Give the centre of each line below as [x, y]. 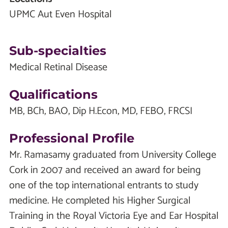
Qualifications [53, 95]
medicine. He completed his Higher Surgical [100, 201]
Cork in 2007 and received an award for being [105, 170]
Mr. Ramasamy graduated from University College [113, 155]
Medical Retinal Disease [58, 68]
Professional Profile [72, 138]
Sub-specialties [58, 51]
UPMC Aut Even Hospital [60, 15]
